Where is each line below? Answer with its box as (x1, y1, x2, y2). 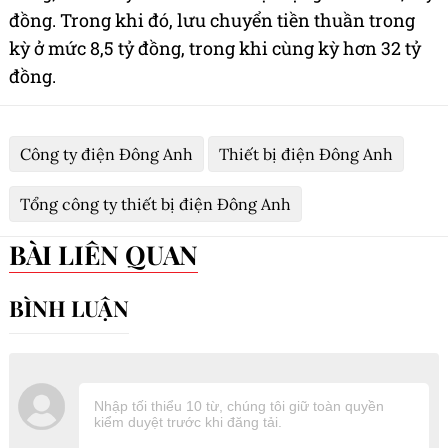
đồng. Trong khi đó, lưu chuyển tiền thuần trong (9, 7, 415, 32)
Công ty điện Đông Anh (20, 143, 193, 164)
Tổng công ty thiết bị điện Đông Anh (20, 193, 291, 214)
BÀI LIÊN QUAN (26, 236, 198, 272)
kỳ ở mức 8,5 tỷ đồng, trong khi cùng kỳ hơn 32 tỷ (9, 35, 421, 60)
